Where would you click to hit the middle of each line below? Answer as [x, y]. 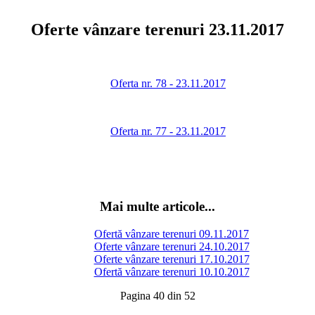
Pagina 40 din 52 [157, 295]
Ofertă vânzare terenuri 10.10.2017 [172, 271]
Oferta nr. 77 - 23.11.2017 [168, 131]
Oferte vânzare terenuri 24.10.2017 [172, 246]
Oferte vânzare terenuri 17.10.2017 [172, 259]
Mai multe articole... [157, 206]
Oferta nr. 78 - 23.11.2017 [168, 84]
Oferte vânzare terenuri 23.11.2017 [157, 30]
